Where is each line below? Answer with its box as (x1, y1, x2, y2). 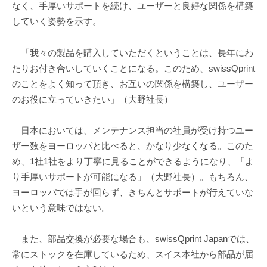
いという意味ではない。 (12, 202, 110, 213)
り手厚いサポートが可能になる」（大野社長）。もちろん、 (12, 171, 253, 182)
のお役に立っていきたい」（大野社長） (12, 94, 173, 104)
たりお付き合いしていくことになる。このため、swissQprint (12, 63, 255, 73)
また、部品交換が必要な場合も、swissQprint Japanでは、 (12, 234, 254, 244)
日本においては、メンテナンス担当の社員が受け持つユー (12, 125, 253, 135)
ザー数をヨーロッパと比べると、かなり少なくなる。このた (12, 140, 253, 151)
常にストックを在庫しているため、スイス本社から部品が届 (12, 249, 253, 260)
